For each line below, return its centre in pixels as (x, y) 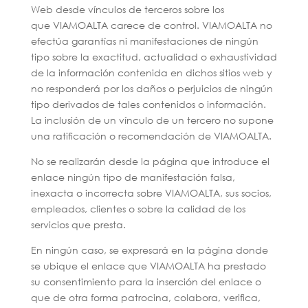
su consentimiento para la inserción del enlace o (146, 282)
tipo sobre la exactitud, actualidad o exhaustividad (154, 57)
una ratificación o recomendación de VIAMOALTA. (151, 136)
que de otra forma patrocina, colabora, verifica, (145, 297)
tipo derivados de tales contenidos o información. (148, 104)
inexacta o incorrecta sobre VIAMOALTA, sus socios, (151, 193)
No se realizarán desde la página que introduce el (150, 161)
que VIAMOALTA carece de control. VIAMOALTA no (151, 25)
